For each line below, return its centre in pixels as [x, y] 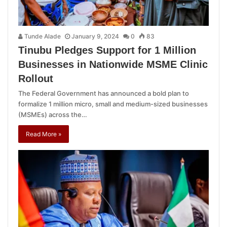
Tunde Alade [42, 36]
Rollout [36, 79]
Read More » [44, 134]
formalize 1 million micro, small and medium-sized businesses [113, 104]
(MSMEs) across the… [53, 115]
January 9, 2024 [95, 36]
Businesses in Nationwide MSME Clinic [113, 65]
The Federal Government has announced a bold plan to [104, 93]
